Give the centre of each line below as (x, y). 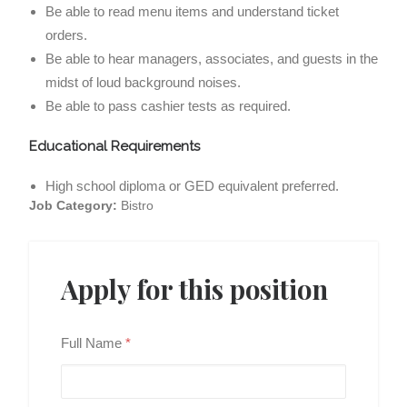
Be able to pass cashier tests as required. (168, 106)
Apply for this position (194, 289)
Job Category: (75, 205)
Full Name (93, 343)
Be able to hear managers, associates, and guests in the (212, 59)
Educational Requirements (114, 146)
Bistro (137, 205)
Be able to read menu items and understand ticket (192, 11)
